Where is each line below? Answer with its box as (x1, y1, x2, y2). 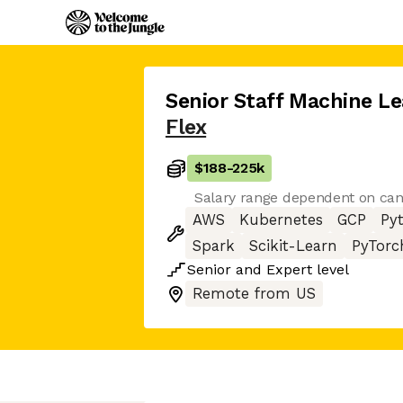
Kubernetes (239, 211, 323, 228)
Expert (266, 261, 312, 278)
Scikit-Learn (249, 237, 337, 255)
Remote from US (193, 285, 316, 302)
